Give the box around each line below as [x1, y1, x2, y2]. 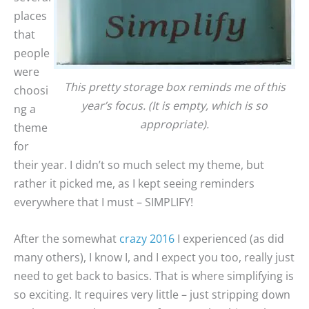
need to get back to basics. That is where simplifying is [14, 268, 294, 283]
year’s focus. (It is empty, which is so [81, 98, 268, 114]
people [14, 46, 50, 61]
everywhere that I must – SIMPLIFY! [14, 195, 193, 210]
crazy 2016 [119, 230, 175, 246]
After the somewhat [14, 230, 119, 246]
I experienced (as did [175, 230, 284, 246]
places [14, 8, 47, 24]
